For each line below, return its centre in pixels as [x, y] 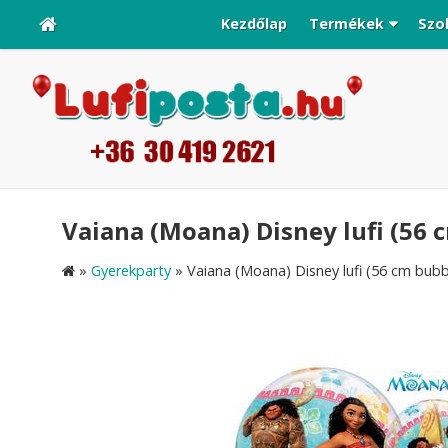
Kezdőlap [253, 24]
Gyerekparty [131, 271]
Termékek [346, 24]
